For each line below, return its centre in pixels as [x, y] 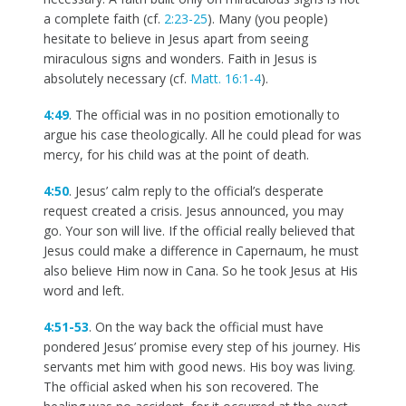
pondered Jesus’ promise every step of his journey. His [202, 347]
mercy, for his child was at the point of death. [176, 155]
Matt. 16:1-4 [225, 78]
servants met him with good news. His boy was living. [199, 367]
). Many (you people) [267, 19]
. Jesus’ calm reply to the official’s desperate [196, 191]
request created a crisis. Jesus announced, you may [193, 211]
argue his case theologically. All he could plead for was [202, 135]
